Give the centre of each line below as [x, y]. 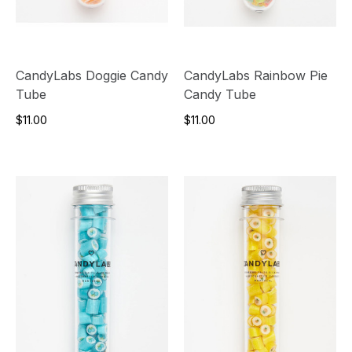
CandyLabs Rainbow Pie [256, 76]
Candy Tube [220, 95]
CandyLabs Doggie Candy [92, 76]
